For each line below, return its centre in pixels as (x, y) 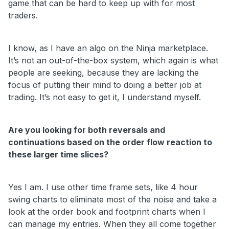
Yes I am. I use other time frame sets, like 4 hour (103, 187)
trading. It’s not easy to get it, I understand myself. (107, 97)
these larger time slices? (59, 154)
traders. (26, 15)
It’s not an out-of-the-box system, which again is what (113, 60)
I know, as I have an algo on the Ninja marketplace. (108, 48)
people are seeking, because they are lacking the (104, 72)
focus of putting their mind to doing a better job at (105, 85)
